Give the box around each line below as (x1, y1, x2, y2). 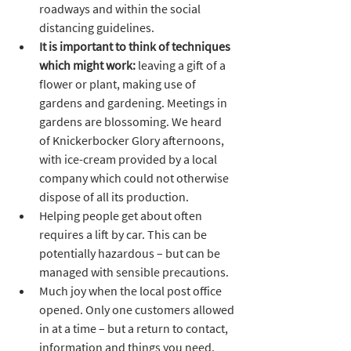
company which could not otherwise (39, 169, 231, 186)
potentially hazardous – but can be (39, 244, 223, 261)
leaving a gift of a (136, 56, 228, 73)
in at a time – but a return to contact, (39, 320, 230, 336)
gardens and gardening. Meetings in (39, 94, 230, 110)
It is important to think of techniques (39, 38, 233, 54)
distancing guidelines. (39, 19, 157, 35)
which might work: (39, 56, 136, 73)
